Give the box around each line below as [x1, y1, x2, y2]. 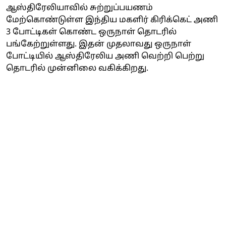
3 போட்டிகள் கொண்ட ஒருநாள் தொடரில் [6, 27, 177, 37]
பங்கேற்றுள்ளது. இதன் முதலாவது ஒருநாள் [6, 39, 191, 49]
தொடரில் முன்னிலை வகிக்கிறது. [6, 63, 148, 74]
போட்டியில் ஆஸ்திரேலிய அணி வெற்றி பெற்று [6, 51, 204, 62]
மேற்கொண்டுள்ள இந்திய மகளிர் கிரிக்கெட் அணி [6, 15, 218, 25]
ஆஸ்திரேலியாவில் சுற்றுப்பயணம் [6, 3, 153, 13]
